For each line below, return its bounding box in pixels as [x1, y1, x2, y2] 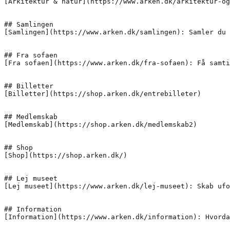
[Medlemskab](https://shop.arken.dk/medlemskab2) [4, 120, 197, 128]
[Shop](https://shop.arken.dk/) [4, 151, 127, 159]
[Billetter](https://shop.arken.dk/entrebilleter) [4, 89, 201, 98]
